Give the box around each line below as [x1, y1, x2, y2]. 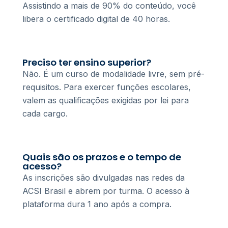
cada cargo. [22, 108, 68, 119]
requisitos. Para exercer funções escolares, [22, 82, 191, 93]
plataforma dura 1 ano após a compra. [22, 199, 172, 210]
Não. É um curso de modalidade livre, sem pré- [22, 69, 205, 79]
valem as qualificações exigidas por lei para [22, 95, 189, 106]
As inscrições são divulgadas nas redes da [22, 173, 185, 183]
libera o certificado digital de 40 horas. [22, 14, 170, 24]
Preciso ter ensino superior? [22, 56, 151, 69]
